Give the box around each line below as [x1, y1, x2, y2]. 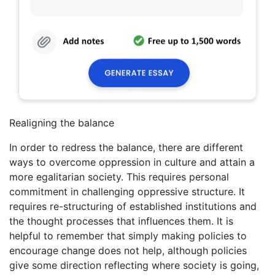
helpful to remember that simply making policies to [9, 230, 247, 242]
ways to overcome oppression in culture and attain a [9, 156, 255, 168]
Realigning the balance [9, 117, 114, 129]
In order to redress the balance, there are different [9, 141, 243, 153]
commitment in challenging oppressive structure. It [9, 185, 245, 198]
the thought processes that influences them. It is [9, 215, 233, 227]
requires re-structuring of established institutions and [9, 200, 257, 212]
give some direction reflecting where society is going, [9, 259, 259, 271]
